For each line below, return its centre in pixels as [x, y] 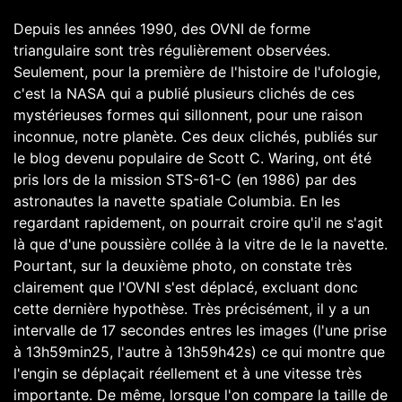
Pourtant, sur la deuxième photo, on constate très [183, 266]
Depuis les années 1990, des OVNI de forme [162, 29]
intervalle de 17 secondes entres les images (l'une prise [200, 331]
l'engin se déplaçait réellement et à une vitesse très [188, 374]
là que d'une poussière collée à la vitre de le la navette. [201, 245]
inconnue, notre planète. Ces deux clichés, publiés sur [196, 137]
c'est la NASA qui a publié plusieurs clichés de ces [184, 94]
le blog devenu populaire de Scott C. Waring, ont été [192, 158]
